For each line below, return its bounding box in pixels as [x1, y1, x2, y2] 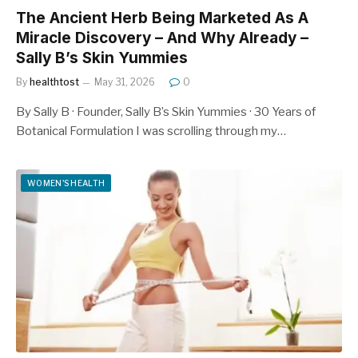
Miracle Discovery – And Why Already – [16, 28, 308, 47]
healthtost [30, 75, 79, 88]
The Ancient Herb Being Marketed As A [16, 8, 308, 27]
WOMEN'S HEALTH [27, 177, 105, 188]
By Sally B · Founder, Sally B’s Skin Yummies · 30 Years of [16, 104, 316, 119]
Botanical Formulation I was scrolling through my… [16, 123, 286, 138]
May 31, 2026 [94, 75, 155, 88]
